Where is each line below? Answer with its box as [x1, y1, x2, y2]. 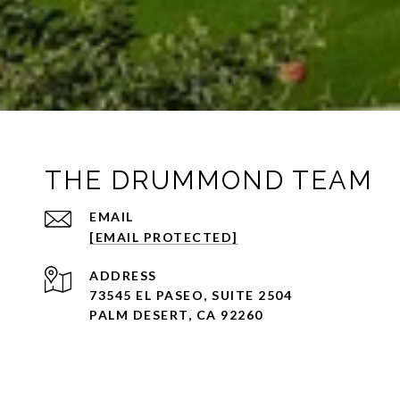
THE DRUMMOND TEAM [45, 165, 373, 196]
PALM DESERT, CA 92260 [89, 307, 263, 322]
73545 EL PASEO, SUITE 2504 [89, 287, 292, 303]
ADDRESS [89, 268, 157, 283]
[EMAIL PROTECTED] [89, 229, 238, 245]
